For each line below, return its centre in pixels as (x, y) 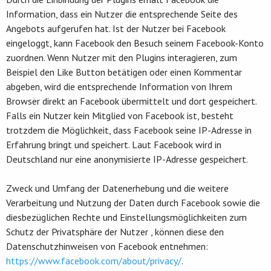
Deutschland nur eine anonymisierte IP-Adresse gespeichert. (127, 159)
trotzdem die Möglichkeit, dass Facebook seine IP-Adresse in (129, 130)
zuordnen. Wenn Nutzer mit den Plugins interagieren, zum (122, 57)
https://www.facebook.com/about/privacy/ (94, 260)
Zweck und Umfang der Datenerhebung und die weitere (117, 188)
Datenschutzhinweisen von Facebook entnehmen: (107, 246)
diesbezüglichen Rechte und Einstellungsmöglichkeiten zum (126, 217)
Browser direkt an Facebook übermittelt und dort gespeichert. (131, 101)
